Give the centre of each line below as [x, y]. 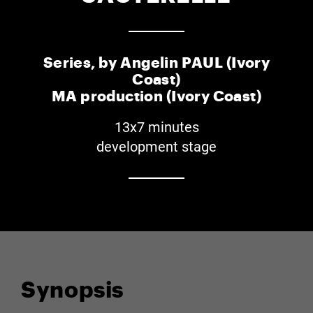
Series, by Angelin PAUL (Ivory [156, 61]
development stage [156, 146]
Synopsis [73, 287]
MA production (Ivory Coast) [156, 94]
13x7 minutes [156, 127]
